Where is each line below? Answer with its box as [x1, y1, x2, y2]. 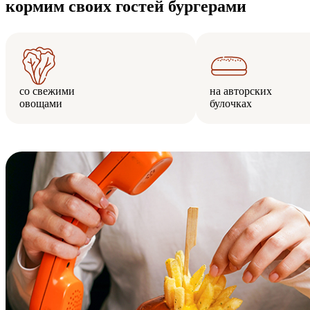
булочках [210, 97, 252, 109]
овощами [19, 97, 62, 109]
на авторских [210, 84, 272, 97]
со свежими [19, 84, 75, 97]
